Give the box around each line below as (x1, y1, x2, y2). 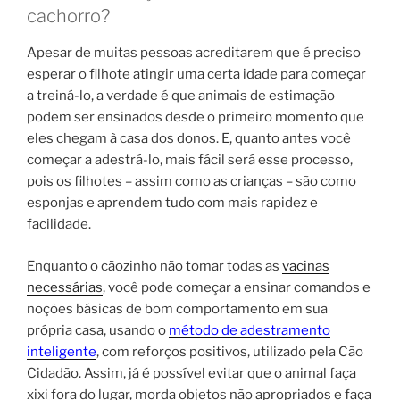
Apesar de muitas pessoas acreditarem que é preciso (27, 45, 361, 62)
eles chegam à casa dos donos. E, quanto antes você (27, 130, 351, 147)
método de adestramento (169, 321, 330, 338)
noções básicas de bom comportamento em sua (27, 300, 328, 317)
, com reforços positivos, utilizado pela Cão (96, 343, 363, 360)
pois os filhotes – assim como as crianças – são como (27, 173, 356, 190)
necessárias (27, 279, 103, 296)
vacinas (282, 257, 329, 274)
